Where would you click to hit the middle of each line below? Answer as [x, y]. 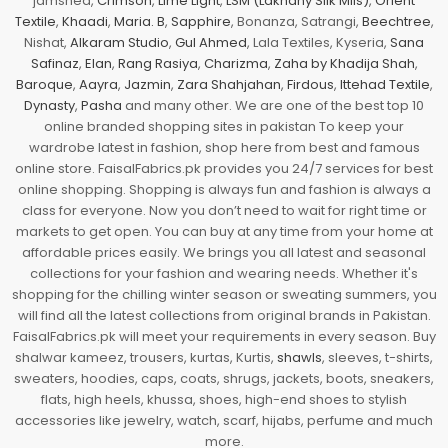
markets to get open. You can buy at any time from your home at [224, 231]
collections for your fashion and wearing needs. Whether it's [224, 273]
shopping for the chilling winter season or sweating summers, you [224, 294]
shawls [299, 357]
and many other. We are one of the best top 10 [273, 105]
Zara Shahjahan [228, 84]
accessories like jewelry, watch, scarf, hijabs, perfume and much [224, 420]
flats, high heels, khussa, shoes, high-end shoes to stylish [224, 399]
